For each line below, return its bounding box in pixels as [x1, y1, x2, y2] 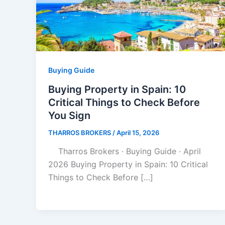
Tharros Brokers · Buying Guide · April [48, 146, 201, 157]
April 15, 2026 [117, 128, 159, 137]
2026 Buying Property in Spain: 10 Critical [48, 159, 208, 170]
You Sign [48, 109, 90, 122]
